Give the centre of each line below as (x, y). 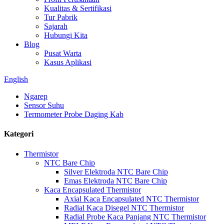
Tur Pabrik (61, 17)
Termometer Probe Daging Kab (74, 114)
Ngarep (36, 96)
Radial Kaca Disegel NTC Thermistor (124, 207)
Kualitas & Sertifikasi (78, 8)
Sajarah (56, 26)
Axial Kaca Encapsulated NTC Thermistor (131, 198)
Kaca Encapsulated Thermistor (92, 189)
